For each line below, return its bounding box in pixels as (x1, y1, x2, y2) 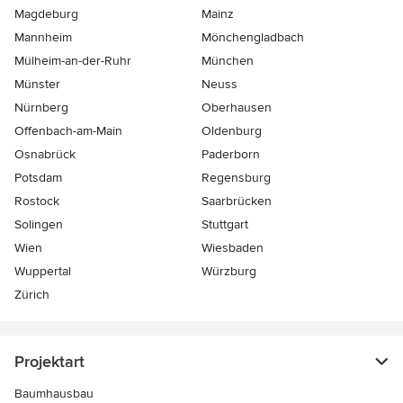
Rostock (14, 193, 59, 210)
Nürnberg (14, 100, 68, 116)
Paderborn (201, 147, 260, 163)
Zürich (14, 287, 49, 303)
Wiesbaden (201, 240, 264, 256)
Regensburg (201, 170, 271, 186)
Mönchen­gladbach (201, 30, 304, 46)
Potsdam (14, 170, 62, 186)
